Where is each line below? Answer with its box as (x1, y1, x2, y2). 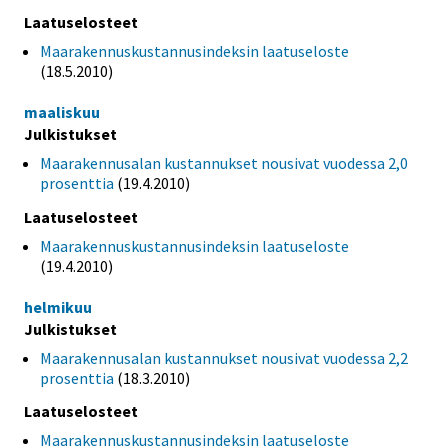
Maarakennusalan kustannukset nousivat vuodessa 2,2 (40, 347, 408, 368)
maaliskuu (24, 101, 100, 122)
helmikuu (24, 296, 92, 317)
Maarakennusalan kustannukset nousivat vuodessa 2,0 (40, 152, 408, 173)
